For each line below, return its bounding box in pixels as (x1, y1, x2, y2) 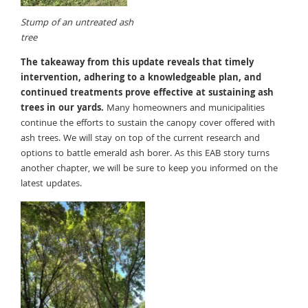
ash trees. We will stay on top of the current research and (21, 131, 260, 147)
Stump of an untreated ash (21, 16, 133, 32)
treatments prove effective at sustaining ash (70, 86, 274, 102)
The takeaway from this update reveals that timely (21, 56, 254, 71)
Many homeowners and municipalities (104, 101, 265, 117)
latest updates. (21, 177, 82, 192)
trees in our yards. (21, 101, 104, 117)
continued (21, 86, 70, 102)
